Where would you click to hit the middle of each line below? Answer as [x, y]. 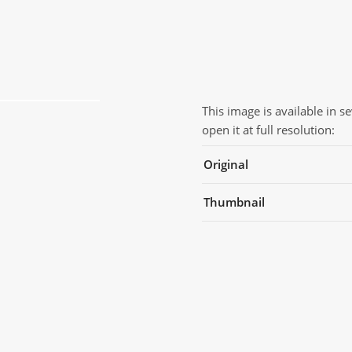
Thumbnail [234, 202]
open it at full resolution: [268, 130]
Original [226, 164]
